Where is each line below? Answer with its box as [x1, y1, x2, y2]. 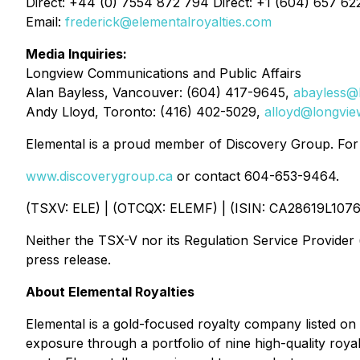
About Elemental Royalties [26, 284, 194, 300]
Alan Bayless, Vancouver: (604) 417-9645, [26, 84, 293, 100]
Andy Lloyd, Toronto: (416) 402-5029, [26, 104, 264, 120]
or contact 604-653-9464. [173, 168, 339, 184]
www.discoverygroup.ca [26, 168, 173, 184]
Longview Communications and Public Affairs [26, 65, 301, 81]
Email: [26, 14, 65, 30]
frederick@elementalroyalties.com [65, 14, 272, 30]
